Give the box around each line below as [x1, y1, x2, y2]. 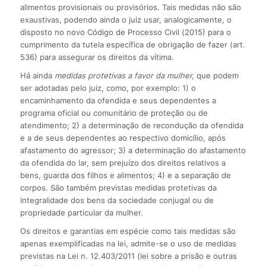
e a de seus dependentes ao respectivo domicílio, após [20, 132, 226, 142]
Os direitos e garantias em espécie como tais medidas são [20, 226, 236, 236]
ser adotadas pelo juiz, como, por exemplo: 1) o [20, 83, 196, 93]
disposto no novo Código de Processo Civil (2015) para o [20, 27, 231, 37]
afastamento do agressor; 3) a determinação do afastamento [20, 145, 246, 155]
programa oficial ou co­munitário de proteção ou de [20, 107, 208, 118]
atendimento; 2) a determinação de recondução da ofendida [20, 120, 243, 130]
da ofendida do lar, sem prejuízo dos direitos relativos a [20, 157, 226, 167]
